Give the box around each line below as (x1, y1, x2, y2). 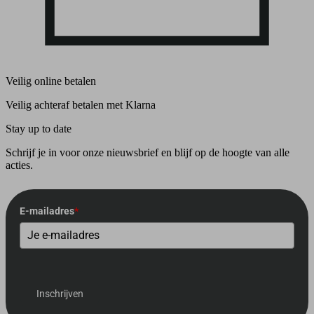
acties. (6, 159, 33, 172)
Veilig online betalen (6, 75, 96, 88)
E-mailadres (20, 205, 74, 217)
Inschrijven (36, 288, 83, 300)
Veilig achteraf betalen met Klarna (6, 99, 156, 111)
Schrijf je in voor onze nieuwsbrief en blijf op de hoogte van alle (6, 146, 289, 159)
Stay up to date (6, 123, 71, 135)
